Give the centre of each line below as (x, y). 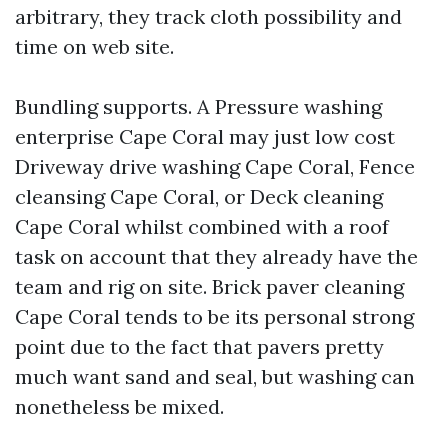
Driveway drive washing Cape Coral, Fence (215, 166)
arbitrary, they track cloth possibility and (208, 16)
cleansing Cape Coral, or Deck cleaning (199, 196)
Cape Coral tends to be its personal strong (214, 316)
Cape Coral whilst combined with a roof (202, 226)
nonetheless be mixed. (119, 406)
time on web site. (94, 46)
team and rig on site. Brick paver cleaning (209, 286)
